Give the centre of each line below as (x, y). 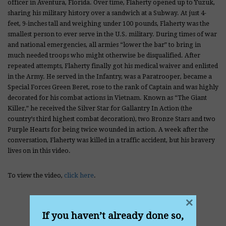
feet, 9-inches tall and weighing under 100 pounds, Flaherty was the (108, 24)
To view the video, (36, 176)
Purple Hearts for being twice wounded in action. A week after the (108, 130)
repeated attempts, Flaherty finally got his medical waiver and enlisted (113, 66)
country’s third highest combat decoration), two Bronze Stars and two (111, 119)
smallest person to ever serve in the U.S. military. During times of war (112, 34)
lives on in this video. (39, 151)
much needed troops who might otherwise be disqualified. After (104, 55)
